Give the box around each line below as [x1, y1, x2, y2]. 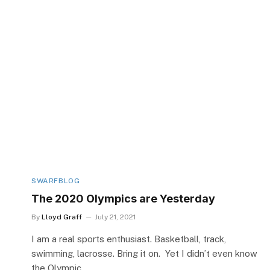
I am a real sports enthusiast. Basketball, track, [31, 233, 226, 244]
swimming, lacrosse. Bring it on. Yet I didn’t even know [31, 248, 257, 259]
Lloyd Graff [42, 212, 82, 221]
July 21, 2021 [95, 212, 136, 221]
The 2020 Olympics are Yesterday [31, 192, 215, 205]
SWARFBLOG [31, 176, 80, 185]
